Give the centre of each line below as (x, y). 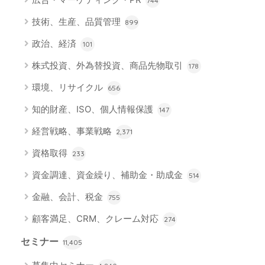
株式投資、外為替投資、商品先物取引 (108, 66)
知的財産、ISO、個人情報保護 (93, 109)
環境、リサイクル (68, 88)
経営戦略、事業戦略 (73, 131)
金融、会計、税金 (68, 197)
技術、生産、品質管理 (77, 22)
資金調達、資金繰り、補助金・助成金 (108, 175)
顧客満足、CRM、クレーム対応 (96, 219)
